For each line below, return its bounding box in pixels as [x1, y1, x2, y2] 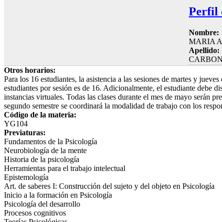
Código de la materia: [4, 110, 78, 119]
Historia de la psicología [4, 155, 79, 164]
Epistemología [4, 172, 49, 181]
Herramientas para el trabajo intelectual [4, 164, 125, 172]
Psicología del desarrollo [4, 199, 80, 208]
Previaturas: [4, 128, 48, 137]
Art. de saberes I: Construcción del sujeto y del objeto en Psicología [4, 181, 215, 190]
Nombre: [189, 28, 221, 37]
